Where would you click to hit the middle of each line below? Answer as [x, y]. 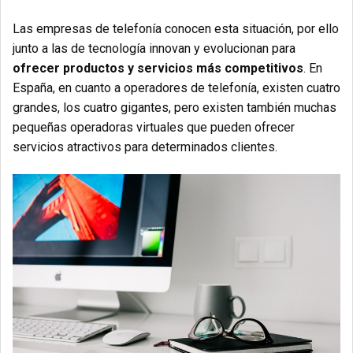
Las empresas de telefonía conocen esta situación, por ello [176, 29]
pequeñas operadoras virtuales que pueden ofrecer [154, 128]
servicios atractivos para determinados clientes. [145, 147]
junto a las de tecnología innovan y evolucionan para [154, 49]
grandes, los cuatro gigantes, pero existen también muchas [175, 108]
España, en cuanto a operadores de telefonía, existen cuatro [176, 88]
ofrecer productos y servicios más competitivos [158, 69]
